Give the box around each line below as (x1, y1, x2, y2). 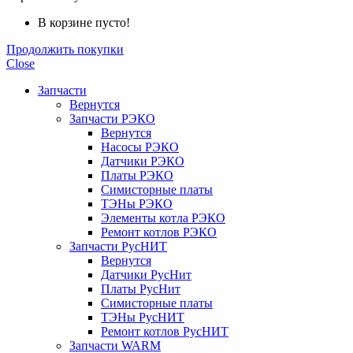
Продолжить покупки (6, 43, 124, 56)
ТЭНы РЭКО (101, 197, 173, 210)
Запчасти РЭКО (69, 112, 155, 125)
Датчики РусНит (101, 268, 191, 281)
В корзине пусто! (38, 16, 130, 29)
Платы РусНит (101, 282, 180, 295)
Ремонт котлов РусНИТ (101, 325, 229, 338)
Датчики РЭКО (101, 154, 184, 168)
